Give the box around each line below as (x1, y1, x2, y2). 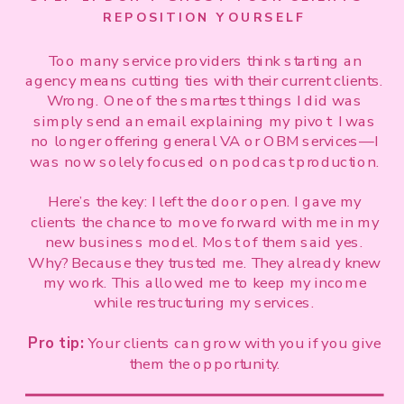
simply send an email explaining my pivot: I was (33, 111, 376, 132)
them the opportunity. (128, 353, 280, 374)
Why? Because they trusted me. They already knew (28, 252, 381, 273)
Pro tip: (28, 333, 85, 353)
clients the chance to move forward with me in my (30, 212, 379, 233)
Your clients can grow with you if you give (84, 333, 381, 353)
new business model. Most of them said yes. (45, 232, 364, 252)
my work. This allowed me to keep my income (42, 272, 366, 293)
